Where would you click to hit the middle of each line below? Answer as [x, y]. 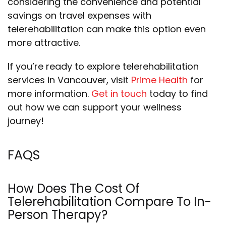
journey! [26, 121]
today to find [177, 94]
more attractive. [44, 43]
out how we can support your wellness [95, 107]
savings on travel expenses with [79, 15]
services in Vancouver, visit [68, 80]
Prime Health [159, 80]
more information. [48, 94]
